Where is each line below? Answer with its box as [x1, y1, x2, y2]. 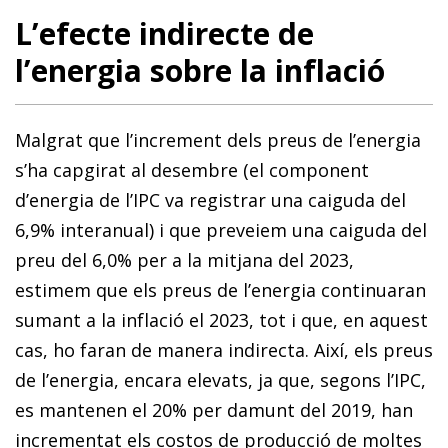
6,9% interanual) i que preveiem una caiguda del [15, 217, 427, 242]
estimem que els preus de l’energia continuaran [15, 277, 426, 302]
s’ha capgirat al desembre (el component [15, 157, 369, 182]
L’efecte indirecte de [15, 12, 314, 54]
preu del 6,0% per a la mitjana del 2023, [15, 247, 354, 272]
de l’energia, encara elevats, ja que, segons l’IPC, [15, 367, 426, 392]
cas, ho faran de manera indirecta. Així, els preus [15, 337, 433, 362]
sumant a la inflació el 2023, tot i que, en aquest [15, 307, 428, 332]
